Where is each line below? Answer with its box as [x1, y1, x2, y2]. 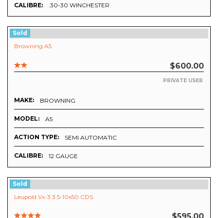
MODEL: [14, 114, 39, 122]
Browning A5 [14, 42, 52, 50]
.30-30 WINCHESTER [49, 1, 109, 9]
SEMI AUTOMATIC [65, 133, 117, 141]
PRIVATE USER [163, 77, 203, 84]
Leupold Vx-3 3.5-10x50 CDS [14, 193, 93, 200]
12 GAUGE [49, 152, 78, 160]
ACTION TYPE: [14, 133, 59, 141]
